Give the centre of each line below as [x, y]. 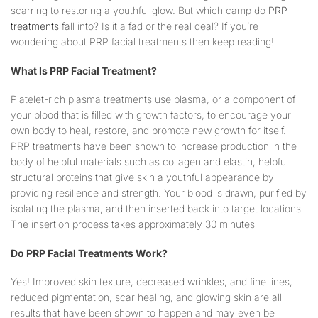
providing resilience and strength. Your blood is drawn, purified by [159, 193]
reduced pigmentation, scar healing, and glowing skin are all [146, 297]
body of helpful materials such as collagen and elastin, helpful [149, 162]
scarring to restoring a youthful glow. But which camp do [139, 11]
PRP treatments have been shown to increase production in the [154, 146]
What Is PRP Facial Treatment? [85, 70]
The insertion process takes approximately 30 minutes [133, 224]
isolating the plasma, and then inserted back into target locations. [157, 209]
